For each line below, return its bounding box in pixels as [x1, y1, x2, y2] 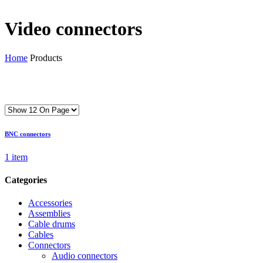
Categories [5, 175, 47, 186]
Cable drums [28, 219, 75, 230]
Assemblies [28, 208, 70, 219]
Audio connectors [52, 251, 117, 261]
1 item [5, 151, 28, 162]
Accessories [28, 198, 72, 208]
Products [30, 52, 62, 63]
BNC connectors [5, 130, 50, 137]
